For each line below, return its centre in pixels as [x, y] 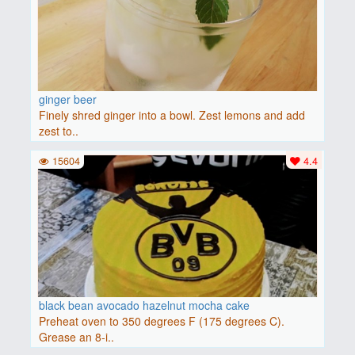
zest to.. [58, 130]
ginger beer [67, 99]
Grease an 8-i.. [76, 336]
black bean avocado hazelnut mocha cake [144, 305]
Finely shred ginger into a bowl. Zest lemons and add [172, 115]
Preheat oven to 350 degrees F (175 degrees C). [161, 321]
